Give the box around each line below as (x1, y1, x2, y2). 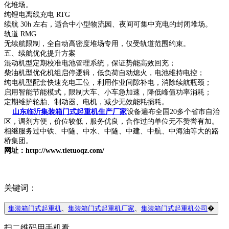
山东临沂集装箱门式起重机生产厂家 (12, 107, 127, 116)
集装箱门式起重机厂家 (68, 204, 134, 212)
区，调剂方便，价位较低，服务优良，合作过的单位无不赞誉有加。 (4, 117, 219, 125)
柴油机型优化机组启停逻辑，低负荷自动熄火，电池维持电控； (4, 68, 204, 77)
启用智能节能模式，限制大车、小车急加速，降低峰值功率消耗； (4, 88, 212, 96)
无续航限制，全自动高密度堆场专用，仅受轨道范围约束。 (4, 39, 190, 48)
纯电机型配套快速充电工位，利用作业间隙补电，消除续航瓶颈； (4, 78, 212, 86)
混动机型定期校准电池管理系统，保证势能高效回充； (4, 59, 176, 67)
